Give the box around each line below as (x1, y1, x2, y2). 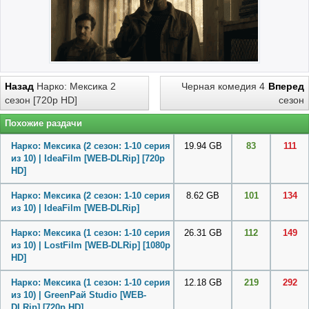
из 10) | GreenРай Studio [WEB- (11, 290, 146, 301)
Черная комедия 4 (181, 81, 265, 92)
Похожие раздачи (5, 118, 82, 129)
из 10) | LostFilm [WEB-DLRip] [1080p (11, 240, 170, 251)
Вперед (268, 81, 304, 92)
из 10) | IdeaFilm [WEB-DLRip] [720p (11, 153, 165, 164)
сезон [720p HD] (5, 94, 77, 106)
